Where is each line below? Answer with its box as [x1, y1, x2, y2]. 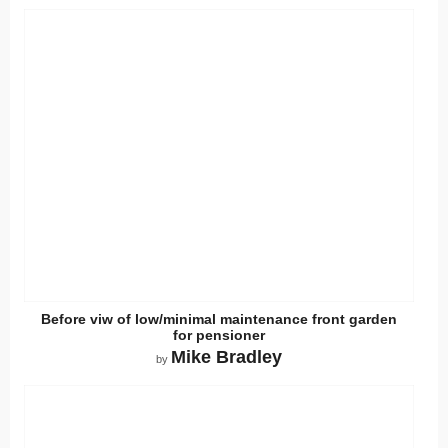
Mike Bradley [171, 346, 282, 367]
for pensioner [173, 327, 265, 344]
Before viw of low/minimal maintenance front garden [41, 311, 397, 328]
